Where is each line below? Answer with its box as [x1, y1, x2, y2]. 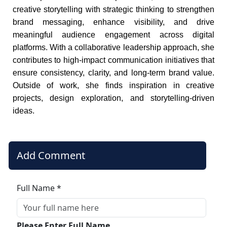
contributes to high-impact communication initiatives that [12, 55, 215, 64]
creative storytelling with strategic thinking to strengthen [12, 5, 215, 14]
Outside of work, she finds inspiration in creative [12, 81, 215, 90]
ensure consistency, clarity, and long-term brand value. [12, 68, 215, 77]
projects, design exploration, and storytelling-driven [12, 93, 215, 102]
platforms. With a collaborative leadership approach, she [12, 43, 215, 52]
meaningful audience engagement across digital [12, 30, 215, 39]
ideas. [12, 106, 34, 115]
